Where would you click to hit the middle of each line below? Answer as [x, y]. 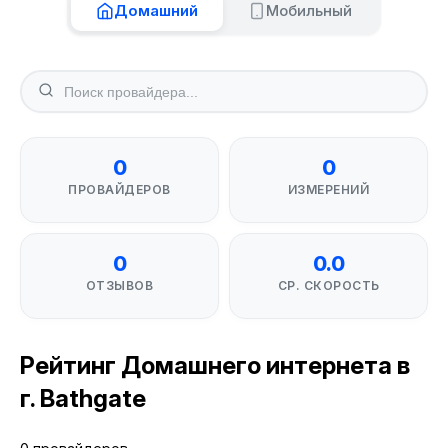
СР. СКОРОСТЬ [328, 285]
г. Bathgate [83, 398]
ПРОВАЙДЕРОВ [119, 189]
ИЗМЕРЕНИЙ [328, 189]
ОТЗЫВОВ [119, 285]
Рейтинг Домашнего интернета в [215, 365]
